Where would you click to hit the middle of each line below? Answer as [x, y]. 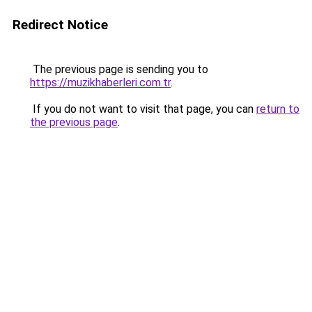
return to [278, 109]
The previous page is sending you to [119, 69]
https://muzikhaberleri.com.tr [100, 83]
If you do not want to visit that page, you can [143, 109]
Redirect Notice [60, 25]
